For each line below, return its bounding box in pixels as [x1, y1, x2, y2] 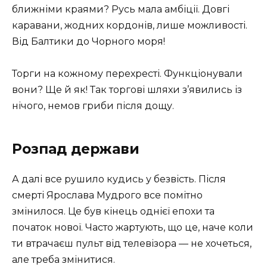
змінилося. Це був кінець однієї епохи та [12, 206, 215, 218]
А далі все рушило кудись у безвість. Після [12, 173, 226, 185]
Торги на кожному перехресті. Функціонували [12, 68, 243, 80]
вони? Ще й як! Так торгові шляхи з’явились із [12, 84, 242, 96]
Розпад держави [12, 141, 139, 158]
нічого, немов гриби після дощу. [12, 100, 174, 112]
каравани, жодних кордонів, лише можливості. [12, 19, 247, 31]
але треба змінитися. [12, 254, 115, 266]
